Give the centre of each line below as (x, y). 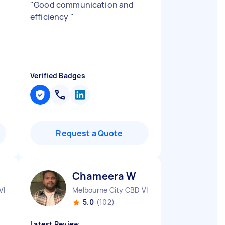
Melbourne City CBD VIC (113, 190)
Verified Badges (58, 76)
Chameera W (104, 176)
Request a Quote (89, 133)
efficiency (50, 17)
